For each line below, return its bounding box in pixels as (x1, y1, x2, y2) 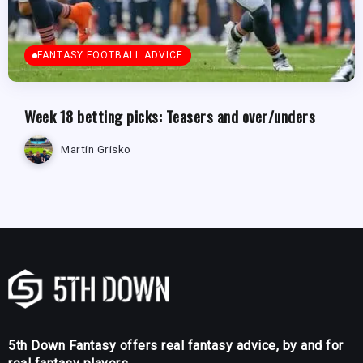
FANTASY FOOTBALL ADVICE (37, 49, 183, 61)
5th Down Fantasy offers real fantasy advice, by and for (8, 338, 344, 353)
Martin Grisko (61, 143, 131, 156)
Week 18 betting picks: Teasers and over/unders (24, 104, 315, 128)
